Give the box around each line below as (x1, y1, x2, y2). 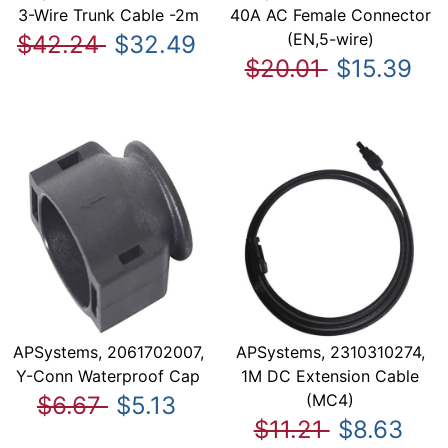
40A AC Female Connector (229, 4, 431, 25)
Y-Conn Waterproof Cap (16, 366, 201, 387)
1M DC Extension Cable (241, 366, 420, 387)
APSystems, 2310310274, (235, 342, 425, 363)
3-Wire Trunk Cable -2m (17, 4, 199, 25)
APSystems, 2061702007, (12, 342, 204, 363)
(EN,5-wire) (286, 28, 374, 49)
